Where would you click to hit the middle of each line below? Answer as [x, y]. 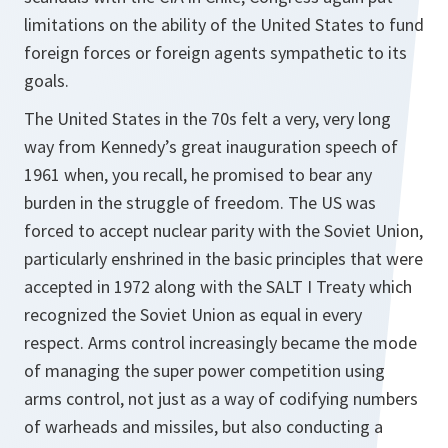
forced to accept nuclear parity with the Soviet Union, [223, 230]
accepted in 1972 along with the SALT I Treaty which [218, 286]
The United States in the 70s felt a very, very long [207, 118]
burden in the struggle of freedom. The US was [200, 202]
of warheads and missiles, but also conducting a [203, 426]
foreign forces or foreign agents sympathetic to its [215, 52]
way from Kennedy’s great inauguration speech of [211, 146]
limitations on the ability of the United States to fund [224, 24]
